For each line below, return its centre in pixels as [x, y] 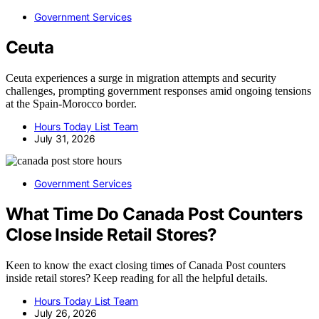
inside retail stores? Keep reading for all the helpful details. [137, 278]
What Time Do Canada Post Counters [154, 214]
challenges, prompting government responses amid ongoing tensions [158, 91]
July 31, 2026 [65, 139]
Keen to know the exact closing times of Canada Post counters [146, 265]
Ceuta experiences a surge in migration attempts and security [141, 78]
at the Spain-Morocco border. [71, 104]
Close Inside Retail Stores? [111, 235]
